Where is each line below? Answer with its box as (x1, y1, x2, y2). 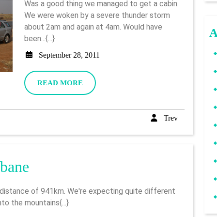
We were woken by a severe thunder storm (24, 11, 170, 20)
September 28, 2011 (39, 51, 100, 59)
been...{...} (24, 34, 55, 43)
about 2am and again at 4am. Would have (24, 22, 162, 31)
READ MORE (37, 79, 83, 87)
